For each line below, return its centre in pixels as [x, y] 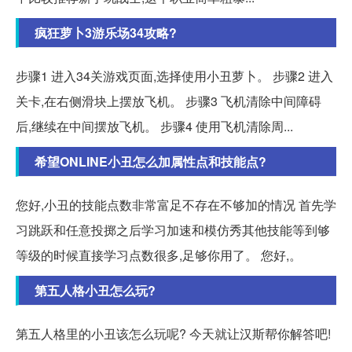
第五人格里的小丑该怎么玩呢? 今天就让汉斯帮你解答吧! [173, 334]
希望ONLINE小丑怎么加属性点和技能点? [150, 162]
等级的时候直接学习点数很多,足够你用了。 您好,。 [159, 255]
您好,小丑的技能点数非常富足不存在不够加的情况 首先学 [176, 205]
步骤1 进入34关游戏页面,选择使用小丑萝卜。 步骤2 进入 [174, 76]
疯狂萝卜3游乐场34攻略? [106, 33]
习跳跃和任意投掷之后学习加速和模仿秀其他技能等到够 [173, 230]
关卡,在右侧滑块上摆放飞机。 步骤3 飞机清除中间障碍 [169, 101]
